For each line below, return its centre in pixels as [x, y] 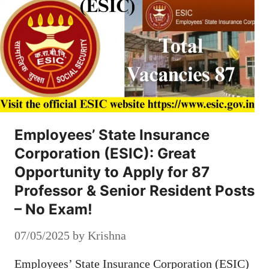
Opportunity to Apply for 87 [112, 172]
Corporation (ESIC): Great [105, 153]
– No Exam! [53, 209]
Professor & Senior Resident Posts [134, 190]
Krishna [107, 235]
